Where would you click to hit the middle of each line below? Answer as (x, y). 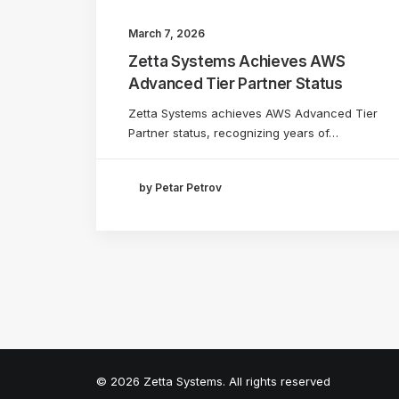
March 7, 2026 (167, 33)
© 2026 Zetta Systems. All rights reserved (213, 381)
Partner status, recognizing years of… (233, 132)
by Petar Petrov (180, 188)
